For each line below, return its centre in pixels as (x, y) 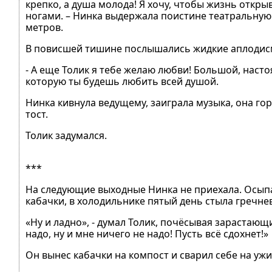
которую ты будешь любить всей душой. (122, 81)
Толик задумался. (66, 135)
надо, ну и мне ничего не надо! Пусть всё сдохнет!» (147, 234)
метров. (44, 27)
